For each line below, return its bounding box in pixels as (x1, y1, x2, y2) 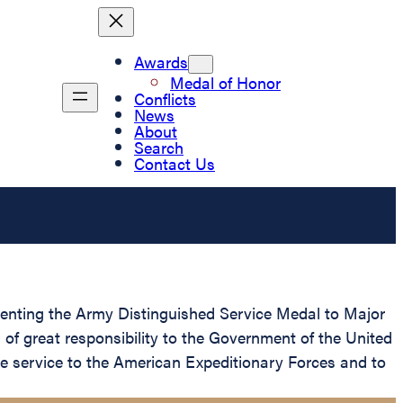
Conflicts (134, 86, 196, 110)
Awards (134, 49, 188, 73)
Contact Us (134, 151, 215, 175)
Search (134, 135, 184, 158)
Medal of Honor (170, 70, 281, 94)
